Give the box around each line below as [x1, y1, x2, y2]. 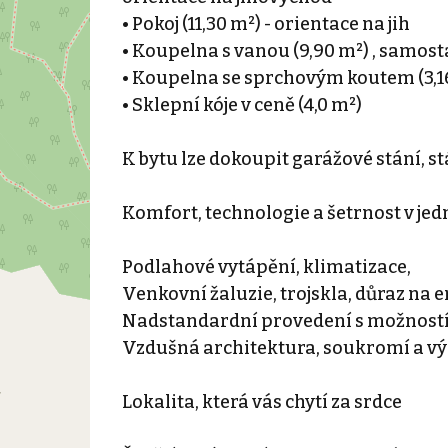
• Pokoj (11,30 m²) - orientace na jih [121, 12, 410, 35]
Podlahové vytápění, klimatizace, [121, 255, 411, 278]
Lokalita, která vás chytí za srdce [121, 390, 402, 413]
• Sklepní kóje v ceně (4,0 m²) [121, 93, 362, 116]
